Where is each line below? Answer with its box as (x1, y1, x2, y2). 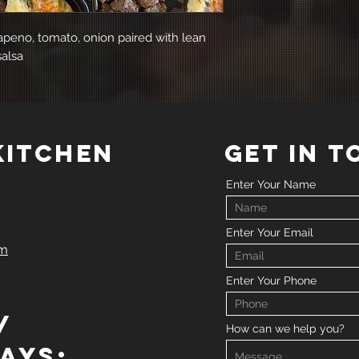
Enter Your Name (226, 178, 316, 192)
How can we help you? (226, 322, 345, 336)
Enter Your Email (226, 226, 313, 240)
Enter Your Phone (226, 274, 317, 288)
